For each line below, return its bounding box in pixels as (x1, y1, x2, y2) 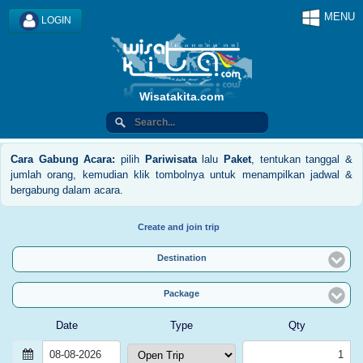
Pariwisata (144, 153, 197, 165)
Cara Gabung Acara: (11, 153, 116, 165)
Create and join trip (138, 222, 220, 232)
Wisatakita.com (139, 90, 224, 104)
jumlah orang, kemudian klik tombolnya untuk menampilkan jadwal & (11, 169, 352, 181)
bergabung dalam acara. (11, 184, 123, 196)
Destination (156, 253, 207, 263)
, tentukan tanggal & (251, 153, 353, 165)
